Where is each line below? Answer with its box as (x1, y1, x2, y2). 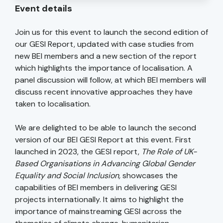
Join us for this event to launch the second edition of (15, 27, 208, 38)
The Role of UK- (141, 146, 197, 157)
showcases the (122, 170, 178, 181)
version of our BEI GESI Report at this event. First (15, 134, 191, 145)
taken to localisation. (15, 99, 91, 110)
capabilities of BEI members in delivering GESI (15, 182, 177, 193)
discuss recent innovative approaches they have (15, 87, 193, 98)
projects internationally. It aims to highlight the (15, 194, 184, 205)
